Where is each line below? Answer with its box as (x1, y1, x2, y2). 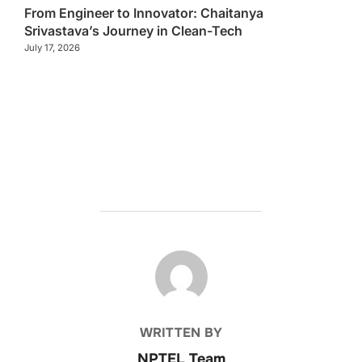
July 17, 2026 (24, 42, 80, 54)
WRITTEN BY (140, 324, 222, 342)
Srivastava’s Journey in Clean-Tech (24, 23, 242, 40)
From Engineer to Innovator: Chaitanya (24, 5, 263, 22)
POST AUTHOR (135, 250, 227, 268)
